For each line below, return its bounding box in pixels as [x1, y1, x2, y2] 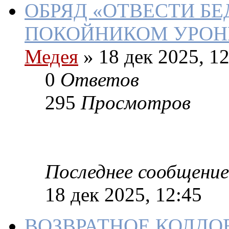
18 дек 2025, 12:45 [45, 184, 202, 206]
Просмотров [81, 91, 191, 114]
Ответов [60, 68, 139, 91]
